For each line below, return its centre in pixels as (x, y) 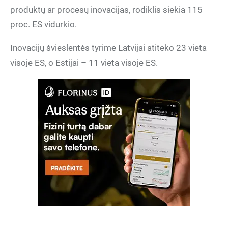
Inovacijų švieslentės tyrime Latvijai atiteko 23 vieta (108, 48)
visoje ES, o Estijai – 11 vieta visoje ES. (84, 63)
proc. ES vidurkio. (44, 24)
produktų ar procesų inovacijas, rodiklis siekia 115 (106, 10)
